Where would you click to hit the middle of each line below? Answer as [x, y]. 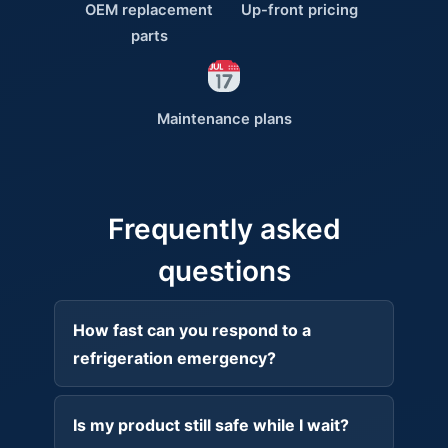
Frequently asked [224, 229]
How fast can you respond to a [191, 329]
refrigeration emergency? [174, 357]
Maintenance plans [224, 118]
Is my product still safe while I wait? [210, 424]
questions [224, 271]
